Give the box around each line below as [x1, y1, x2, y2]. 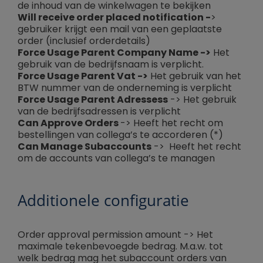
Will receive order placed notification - [18, 11, 211, 25]
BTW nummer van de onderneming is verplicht [18, 81, 232, 95]
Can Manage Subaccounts [18, 140, 151, 154]
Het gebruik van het [148, 69, 241, 83]
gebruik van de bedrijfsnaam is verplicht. [18, 58, 204, 72]
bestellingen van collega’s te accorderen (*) [18, 128, 223, 142]
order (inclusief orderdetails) [18, 34, 150, 48]
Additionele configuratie [18, 190, 189, 211]
